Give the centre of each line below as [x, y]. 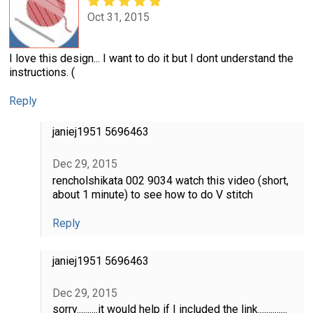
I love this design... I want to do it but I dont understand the [151, 59]
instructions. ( [42, 73]
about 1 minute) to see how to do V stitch [152, 194]
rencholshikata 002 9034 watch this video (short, [170, 180]
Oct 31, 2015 [118, 17]
